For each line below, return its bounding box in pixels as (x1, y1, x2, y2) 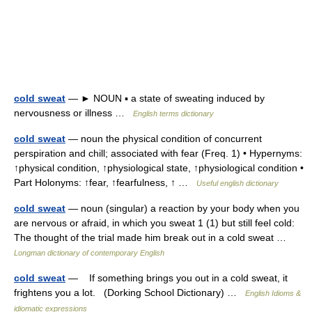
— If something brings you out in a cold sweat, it (65, 272, 288, 284)
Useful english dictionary (196, 179, 279, 188)
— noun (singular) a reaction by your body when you (65, 203, 299, 214)
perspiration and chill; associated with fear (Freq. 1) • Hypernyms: (14, 148, 302, 159)
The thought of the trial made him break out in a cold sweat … (14, 232, 292, 244)
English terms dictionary (133, 109, 214, 118)
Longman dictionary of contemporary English (14, 249, 164, 258)
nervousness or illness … (14, 107, 133, 119)
